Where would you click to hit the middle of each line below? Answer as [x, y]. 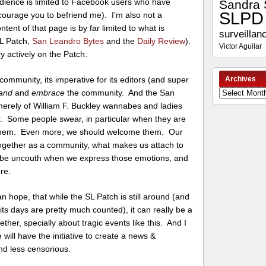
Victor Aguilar [240, 46]
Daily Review [161, 41]
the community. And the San [120, 93]
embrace [48, 93]
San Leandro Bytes [68, 41]
